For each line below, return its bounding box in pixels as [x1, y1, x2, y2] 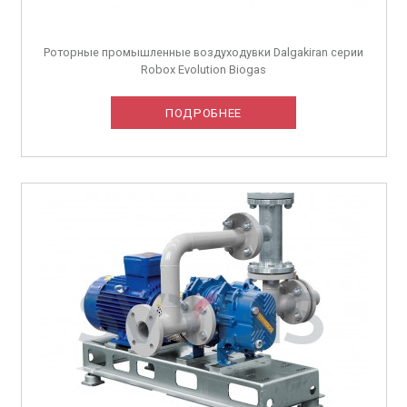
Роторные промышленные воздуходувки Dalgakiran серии [44, 45, 363, 59]
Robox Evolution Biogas [141, 62, 266, 76]
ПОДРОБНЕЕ [165, 105, 242, 120]
